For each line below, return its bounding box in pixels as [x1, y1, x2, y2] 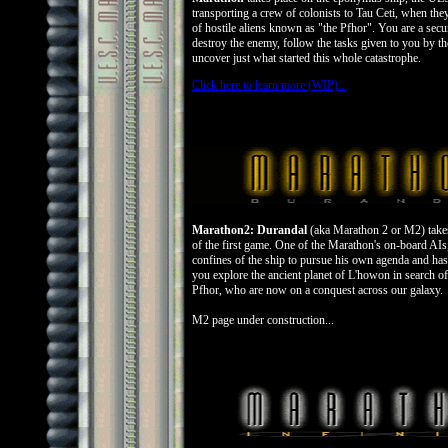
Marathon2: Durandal [191, 223, 307, 237]
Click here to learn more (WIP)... [191, 78, 347, 92]
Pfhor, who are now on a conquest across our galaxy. [191, 283, 443, 297]
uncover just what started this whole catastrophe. [191, 51, 421, 65]
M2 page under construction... [191, 313, 334, 327]
